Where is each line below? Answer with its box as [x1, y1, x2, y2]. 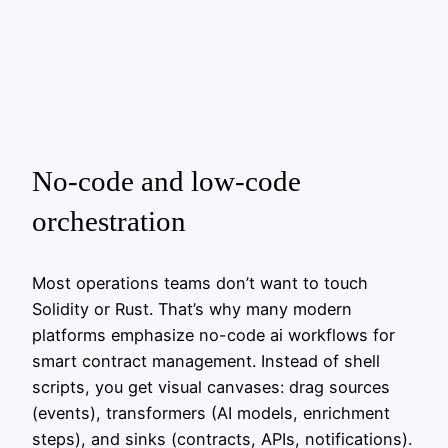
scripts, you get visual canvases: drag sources [32, 377, 390, 398]
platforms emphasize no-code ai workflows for [32, 325, 395, 346]
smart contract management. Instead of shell [32, 351, 380, 372]
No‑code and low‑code [32, 164, 301, 197]
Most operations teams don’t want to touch [32, 273, 368, 294]
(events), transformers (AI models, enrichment [32, 403, 390, 424]
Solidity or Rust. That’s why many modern [32, 299, 352, 320]
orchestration [32, 204, 186, 237]
